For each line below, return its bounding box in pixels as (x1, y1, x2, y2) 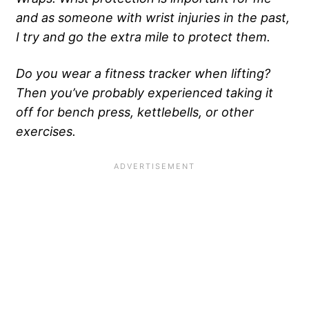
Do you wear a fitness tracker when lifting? (16, 66, 270, 81)
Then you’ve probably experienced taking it (16, 85, 273, 101)
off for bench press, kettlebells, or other (16, 104, 254, 120)
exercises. (16, 123, 76, 139)
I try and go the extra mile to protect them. (16, 29, 270, 45)
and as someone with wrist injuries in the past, (16, 10, 290, 26)
